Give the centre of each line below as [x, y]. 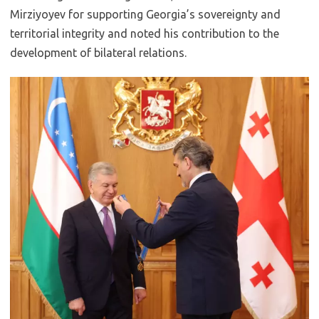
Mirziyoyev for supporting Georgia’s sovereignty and [145, 14]
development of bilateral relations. [98, 52]
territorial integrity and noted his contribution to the [145, 33]
